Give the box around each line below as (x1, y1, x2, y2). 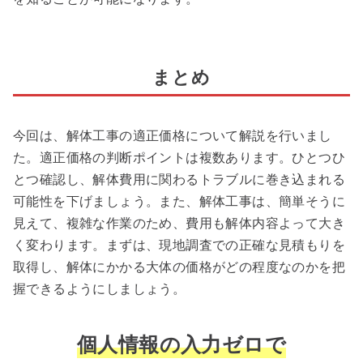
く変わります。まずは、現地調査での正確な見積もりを (13, 235, 345, 254)
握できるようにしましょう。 (13, 279, 186, 298)
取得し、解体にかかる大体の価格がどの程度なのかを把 (13, 257, 345, 276)
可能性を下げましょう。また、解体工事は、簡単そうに (13, 191, 345, 211)
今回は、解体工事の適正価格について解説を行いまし (13, 126, 332, 145)
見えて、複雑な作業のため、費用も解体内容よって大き (13, 213, 345, 233)
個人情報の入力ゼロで (77, 329, 286, 359)
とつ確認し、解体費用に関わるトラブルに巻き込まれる (13, 169, 345, 189)
